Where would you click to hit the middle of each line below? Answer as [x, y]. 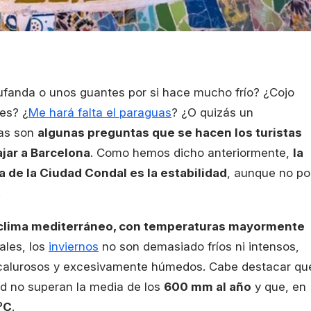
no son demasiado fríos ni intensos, [199, 247]
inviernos [74, 247]
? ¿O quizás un [212, 113]
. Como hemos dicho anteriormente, [192, 153]
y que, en [279, 287]
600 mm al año [208, 287]
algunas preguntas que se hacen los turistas [170, 133]
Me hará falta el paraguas [100, 113]
